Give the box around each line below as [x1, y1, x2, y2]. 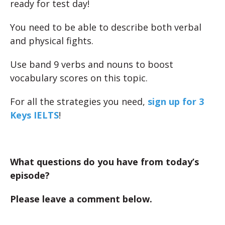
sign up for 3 [148, 95, 204, 107]
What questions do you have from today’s [10, 156, 199, 168]
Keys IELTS [10, 109, 59, 121]
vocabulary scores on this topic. [10, 72, 148, 84]
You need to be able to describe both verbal [10, 21, 201, 33]
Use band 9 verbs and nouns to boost [10, 58, 173, 70]
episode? [10, 169, 50, 181]
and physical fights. [10, 35, 93, 47]
